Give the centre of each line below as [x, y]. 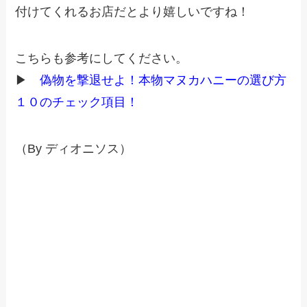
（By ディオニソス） [74, 148]
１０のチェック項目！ [77, 102]
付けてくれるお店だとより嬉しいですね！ [133, 12]
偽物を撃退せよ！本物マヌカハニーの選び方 [163, 80]
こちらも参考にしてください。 [102, 58]
